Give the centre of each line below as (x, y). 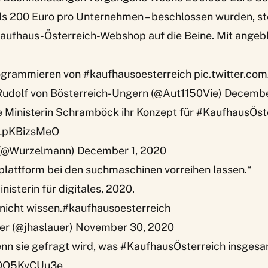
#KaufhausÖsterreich (173, 246)
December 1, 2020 (122, 150)
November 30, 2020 (125, 227)
